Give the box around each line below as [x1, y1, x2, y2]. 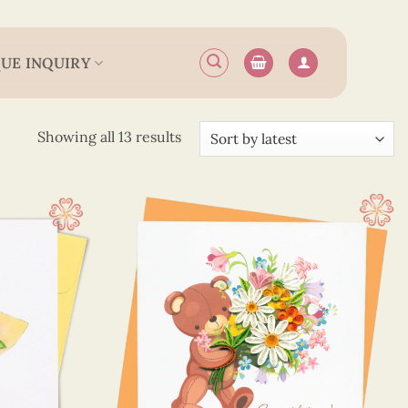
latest [179, 172, 217, 191]
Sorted [179, 127, 226, 146]
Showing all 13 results [36, 127, 181, 147]
